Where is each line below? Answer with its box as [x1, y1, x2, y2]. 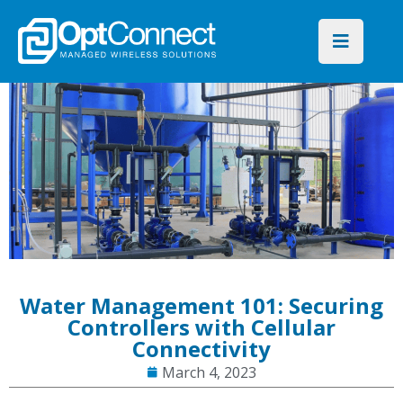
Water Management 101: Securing [20, 290, 383, 320]
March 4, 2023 [162, 362, 256, 382]
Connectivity [132, 333, 271, 363]
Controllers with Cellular [67, 311, 336, 342]
